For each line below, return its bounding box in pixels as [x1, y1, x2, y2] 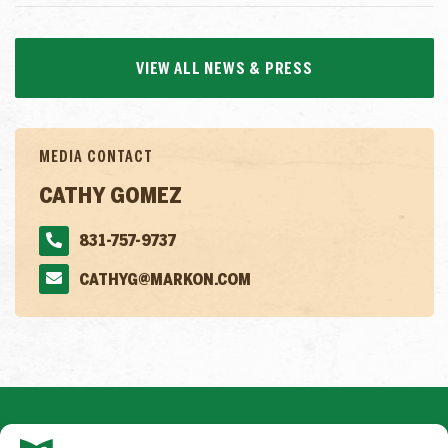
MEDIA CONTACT [39, 150, 153, 165]
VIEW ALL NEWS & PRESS [136, 61, 313, 77]
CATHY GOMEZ [39, 187, 182, 207]
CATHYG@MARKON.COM [79, 272, 251, 288]
